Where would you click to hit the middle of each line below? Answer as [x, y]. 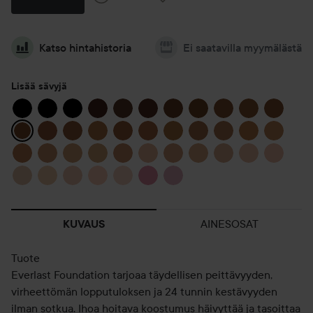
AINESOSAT [229, 224]
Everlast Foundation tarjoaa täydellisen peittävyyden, [142, 275]
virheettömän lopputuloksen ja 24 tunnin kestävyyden [144, 291]
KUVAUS [84, 224]
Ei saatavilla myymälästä [242, 48]
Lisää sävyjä [39, 86]
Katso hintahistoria [85, 48]
